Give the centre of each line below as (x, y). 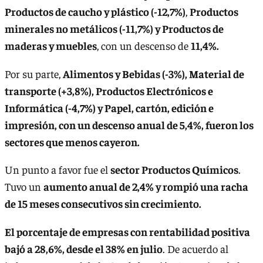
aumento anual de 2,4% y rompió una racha (146, 187)
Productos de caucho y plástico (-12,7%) (95, 12)
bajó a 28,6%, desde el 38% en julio (84, 248)
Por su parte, (34, 73)
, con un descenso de (144, 46)
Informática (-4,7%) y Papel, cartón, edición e (109, 107)
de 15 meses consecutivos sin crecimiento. (103, 204)
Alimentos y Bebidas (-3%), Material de (154, 73)
